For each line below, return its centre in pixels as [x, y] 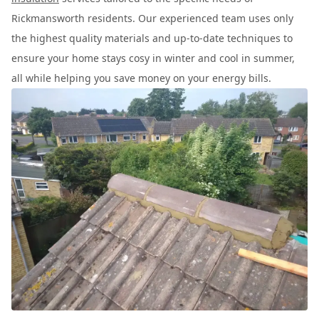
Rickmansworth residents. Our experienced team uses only [152, 18]
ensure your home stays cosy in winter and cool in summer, [153, 58]
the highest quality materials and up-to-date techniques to [152, 38]
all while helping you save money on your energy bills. [141, 78]
